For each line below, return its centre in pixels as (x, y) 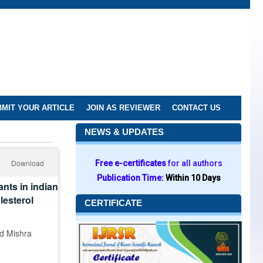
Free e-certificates (131, 163)
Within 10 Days (193, 178)
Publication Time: (131, 178)
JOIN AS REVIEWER (123, 108)
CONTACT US (196, 108)
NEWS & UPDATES (124, 132)
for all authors (195, 163)
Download (28, 163)
